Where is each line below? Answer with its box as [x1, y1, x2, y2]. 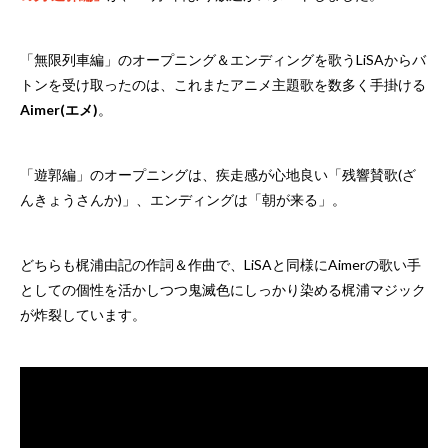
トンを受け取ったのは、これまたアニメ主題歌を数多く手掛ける [20, 75, 426, 93]
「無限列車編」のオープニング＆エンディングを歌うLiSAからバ [20, 50, 426, 68]
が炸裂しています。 [20, 305, 146, 323]
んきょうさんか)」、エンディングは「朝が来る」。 [20, 190, 346, 208]
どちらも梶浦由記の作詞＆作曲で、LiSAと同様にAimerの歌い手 [20, 255, 421, 273]
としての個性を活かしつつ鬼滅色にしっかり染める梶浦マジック [20, 280, 426, 298]
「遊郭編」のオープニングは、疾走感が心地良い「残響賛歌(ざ [20, 165, 416, 183]
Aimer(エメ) [20, 100, 98, 118]
